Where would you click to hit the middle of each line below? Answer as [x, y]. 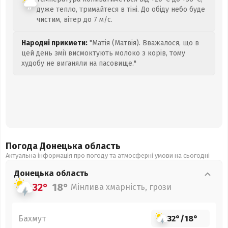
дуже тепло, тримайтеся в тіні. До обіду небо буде [121, 9]
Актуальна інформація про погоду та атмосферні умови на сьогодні [108, 155]
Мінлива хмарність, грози [121, 187]
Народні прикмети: [54, 43]
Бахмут [32, 218]
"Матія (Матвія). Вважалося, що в [143, 43]
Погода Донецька [45, 146]
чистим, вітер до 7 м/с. [75, 20]
